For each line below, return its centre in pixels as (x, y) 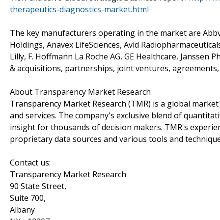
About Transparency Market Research (80, 92)
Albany (22, 209)
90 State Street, (38, 186)
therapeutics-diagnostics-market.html (79, 9)
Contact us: (30, 162)
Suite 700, (28, 198)
